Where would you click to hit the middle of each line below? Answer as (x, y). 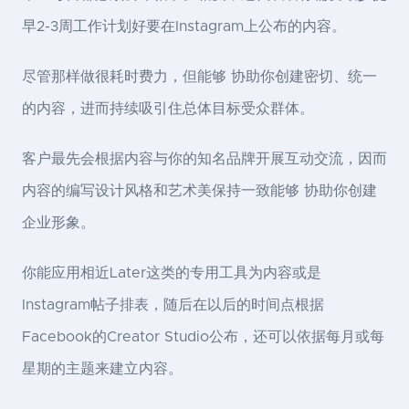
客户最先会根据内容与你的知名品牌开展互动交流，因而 (204, 159)
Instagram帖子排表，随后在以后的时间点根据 (173, 305)
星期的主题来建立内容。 (102, 369)
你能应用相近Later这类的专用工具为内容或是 (172, 273)
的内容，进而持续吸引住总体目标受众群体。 (168, 109)
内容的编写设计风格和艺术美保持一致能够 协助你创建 (199, 191)
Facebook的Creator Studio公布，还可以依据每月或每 (203, 337)
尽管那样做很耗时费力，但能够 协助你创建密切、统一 (199, 77)
